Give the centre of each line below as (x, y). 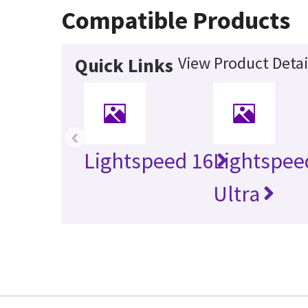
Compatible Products (176, 21)
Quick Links (124, 66)
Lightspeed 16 (149, 161)
